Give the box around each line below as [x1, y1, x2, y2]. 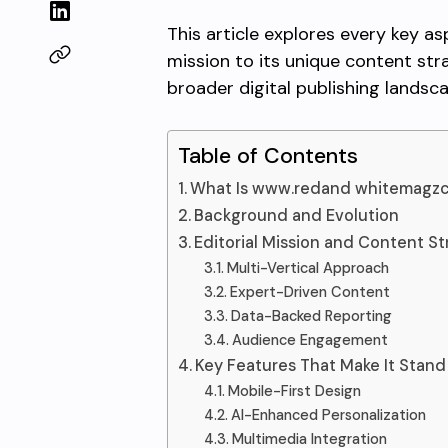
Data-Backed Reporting [230, 306, 392, 326]
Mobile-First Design [227, 381, 361, 401]
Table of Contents [178, 142, 358, 170]
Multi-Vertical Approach [226, 258, 389, 278]
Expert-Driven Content [229, 282, 390, 302]
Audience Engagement [231, 330, 388, 350]
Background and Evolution [194, 205, 400, 226]
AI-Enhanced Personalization [230, 405, 426, 425]
